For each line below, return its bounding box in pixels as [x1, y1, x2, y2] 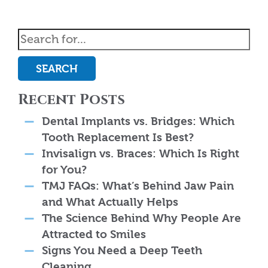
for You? [42, 163, 87, 177]
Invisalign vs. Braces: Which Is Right [42, 147, 239, 161]
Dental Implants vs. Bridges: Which [42, 115, 234, 129]
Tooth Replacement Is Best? [42, 131, 194, 145]
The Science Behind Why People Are [42, 212, 241, 226]
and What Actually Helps [42, 196, 178, 209]
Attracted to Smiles [42, 228, 146, 242]
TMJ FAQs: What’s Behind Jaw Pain [42, 179, 234, 193]
